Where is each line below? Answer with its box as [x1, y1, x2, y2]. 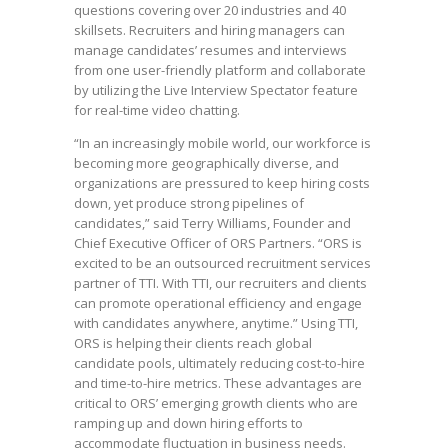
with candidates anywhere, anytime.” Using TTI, [74, 314, 358, 332]
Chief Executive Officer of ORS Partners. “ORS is [74, 234, 362, 252]
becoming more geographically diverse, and [74, 154, 339, 172]
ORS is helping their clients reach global [74, 334, 312, 352]
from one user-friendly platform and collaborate [74, 61, 366, 79]
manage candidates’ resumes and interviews [74, 41, 347, 59]
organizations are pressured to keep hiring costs [74, 174, 370, 192]
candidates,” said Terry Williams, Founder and [74, 214, 351, 232]
